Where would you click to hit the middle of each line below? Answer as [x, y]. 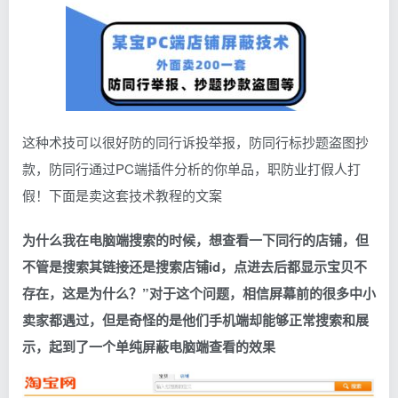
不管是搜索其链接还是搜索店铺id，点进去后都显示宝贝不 [195, 266]
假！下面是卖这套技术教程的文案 [122, 195]
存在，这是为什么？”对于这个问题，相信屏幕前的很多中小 [199, 293]
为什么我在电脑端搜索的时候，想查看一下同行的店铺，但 [195, 239]
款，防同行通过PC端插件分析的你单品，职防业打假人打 [191, 168]
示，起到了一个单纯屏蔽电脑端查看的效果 [149, 346]
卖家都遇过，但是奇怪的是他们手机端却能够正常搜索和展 [195, 319]
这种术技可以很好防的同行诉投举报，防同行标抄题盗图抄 [195, 141]
